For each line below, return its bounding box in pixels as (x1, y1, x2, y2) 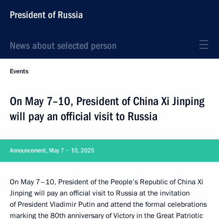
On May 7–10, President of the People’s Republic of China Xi (10, 177, 203, 187)
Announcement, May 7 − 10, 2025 (10, 147, 94, 154)
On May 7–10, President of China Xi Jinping (10, 94, 204, 108)
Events (10, 67, 28, 76)
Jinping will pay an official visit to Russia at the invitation (10, 188, 190, 198)
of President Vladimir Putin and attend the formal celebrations (10, 199, 207, 209)
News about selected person (10, 40, 117, 51)
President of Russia (10, 9, 83, 21)
